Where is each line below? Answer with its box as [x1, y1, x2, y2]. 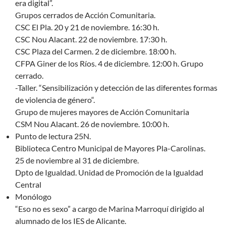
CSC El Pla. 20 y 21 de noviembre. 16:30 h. [15, 22, 159, 32]
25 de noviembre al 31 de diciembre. [15, 155, 139, 165]
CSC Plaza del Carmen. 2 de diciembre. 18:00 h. [15, 46, 176, 56]
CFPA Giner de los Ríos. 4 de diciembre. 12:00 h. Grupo [15, 59, 203, 69]
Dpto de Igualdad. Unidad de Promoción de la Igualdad [15, 167, 203, 178]
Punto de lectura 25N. [15, 131, 91, 141]
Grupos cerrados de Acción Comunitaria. [15, 10, 155, 20]
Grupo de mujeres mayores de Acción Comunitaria [15, 107, 189, 117]
